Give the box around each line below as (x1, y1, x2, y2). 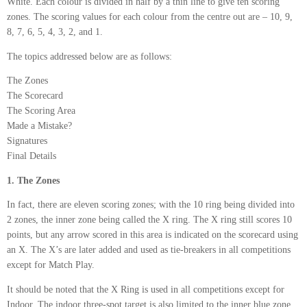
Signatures (7, 136, 47, 146)
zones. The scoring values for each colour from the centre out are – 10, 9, (7, 12, 293, 22)
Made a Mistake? (7, 121, 72, 131)
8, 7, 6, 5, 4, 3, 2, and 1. (7, 27, 103, 37)
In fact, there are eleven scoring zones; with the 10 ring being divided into (7, 199, 295, 210)
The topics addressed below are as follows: (7, 51, 172, 62)
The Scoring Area (7, 106, 75, 116)
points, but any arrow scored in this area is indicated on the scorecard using (7, 230, 298, 240)
